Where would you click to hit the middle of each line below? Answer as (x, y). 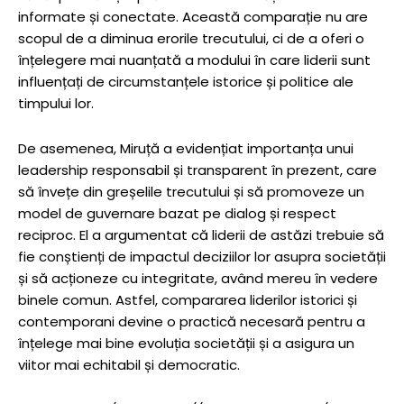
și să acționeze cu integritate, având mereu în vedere (198, 278)
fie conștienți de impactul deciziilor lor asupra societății (202, 256)
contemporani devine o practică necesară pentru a (192, 321)
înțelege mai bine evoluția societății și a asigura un (186, 343)
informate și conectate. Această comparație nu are (193, 16)
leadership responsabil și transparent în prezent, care (197, 170)
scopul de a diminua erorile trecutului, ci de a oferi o (191, 38)
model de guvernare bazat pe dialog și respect (177, 213)
